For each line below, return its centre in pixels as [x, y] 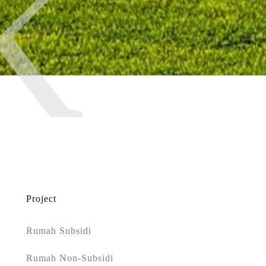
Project [42, 199]
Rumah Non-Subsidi [70, 258]
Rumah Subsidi [59, 231]
